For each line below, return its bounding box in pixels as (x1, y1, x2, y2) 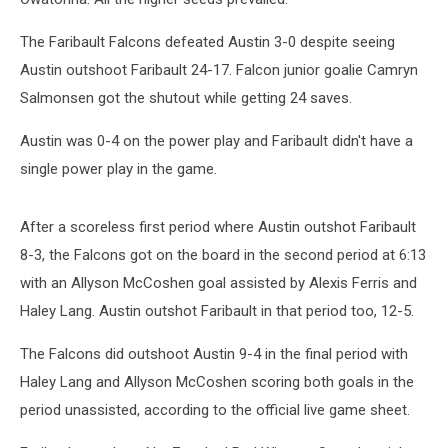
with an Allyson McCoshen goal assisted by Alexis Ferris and (20, 274, 417, 292)
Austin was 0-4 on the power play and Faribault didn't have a (20, 132, 413, 150)
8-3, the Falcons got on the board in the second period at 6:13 (20, 246, 426, 264)
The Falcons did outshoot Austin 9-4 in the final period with (20, 345, 408, 363)
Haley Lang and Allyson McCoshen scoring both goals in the (20, 373, 414, 391)
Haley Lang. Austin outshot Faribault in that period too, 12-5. (20, 302, 414, 320)
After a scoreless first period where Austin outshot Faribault (20, 218, 416, 236)
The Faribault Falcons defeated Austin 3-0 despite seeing (20, 33, 395, 51)
